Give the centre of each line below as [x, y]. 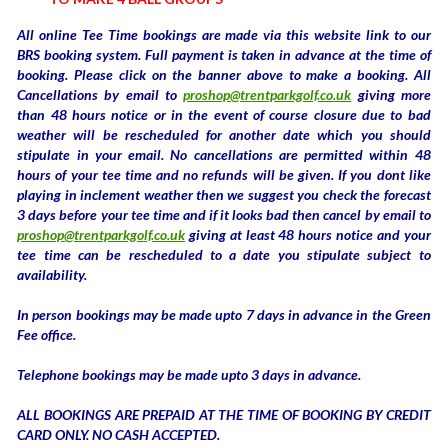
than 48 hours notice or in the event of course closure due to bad [224, 114]
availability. [54, 274]
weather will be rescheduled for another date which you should [224, 134]
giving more [391, 94]
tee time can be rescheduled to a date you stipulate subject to [224, 254]
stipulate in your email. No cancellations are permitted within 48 [224, 154]
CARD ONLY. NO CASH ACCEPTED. [119, 434]
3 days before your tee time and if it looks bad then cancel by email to [224, 214]
